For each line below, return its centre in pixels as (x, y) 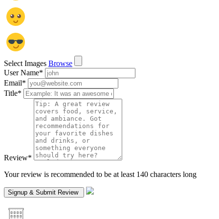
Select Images (25, 63)
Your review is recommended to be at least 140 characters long (100, 174)
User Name (22, 72)
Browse (60, 63)
